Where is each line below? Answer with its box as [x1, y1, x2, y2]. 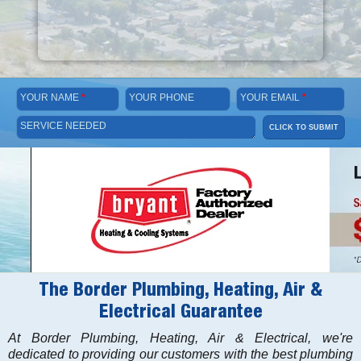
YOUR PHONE [128, 92, 194, 103]
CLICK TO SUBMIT [268, 123, 338, 131]
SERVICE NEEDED [20, 120, 106, 131]
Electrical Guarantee [98, 305, 263, 323]
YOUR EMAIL [240, 92, 303, 103]
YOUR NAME [20, 92, 81, 103]
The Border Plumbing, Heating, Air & [39, 283, 322, 301]
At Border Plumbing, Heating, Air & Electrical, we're [8, 330, 353, 345]
